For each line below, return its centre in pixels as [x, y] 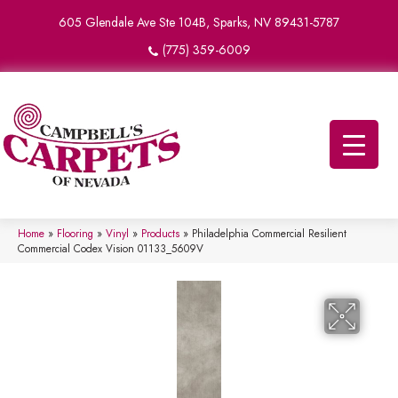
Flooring [75, 233]
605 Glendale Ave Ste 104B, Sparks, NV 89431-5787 [199, 22]
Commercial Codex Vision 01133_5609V [111, 248]
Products [160, 233]
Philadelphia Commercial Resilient [269, 233]
